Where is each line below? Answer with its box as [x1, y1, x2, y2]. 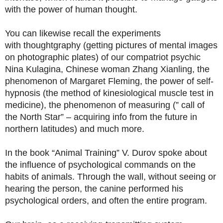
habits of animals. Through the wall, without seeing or [5, 172, 216, 182]
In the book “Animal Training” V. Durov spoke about [5, 148, 207, 158]
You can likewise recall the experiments [5, 28, 161, 38]
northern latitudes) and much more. [5, 124, 144, 134]
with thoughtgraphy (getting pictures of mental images [5, 40, 218, 50]
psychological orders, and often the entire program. [5, 196, 207, 206]
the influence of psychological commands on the [5, 160, 196, 170]
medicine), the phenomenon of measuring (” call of [5, 100, 205, 110]
